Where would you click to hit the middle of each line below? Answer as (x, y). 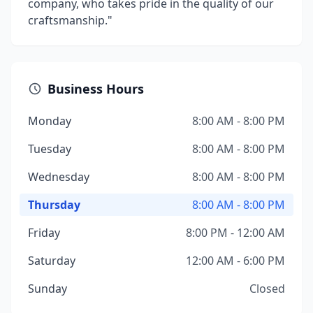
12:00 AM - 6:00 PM (235, 261)
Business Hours (96, 89)
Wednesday (59, 177)
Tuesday (50, 149)
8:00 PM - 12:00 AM (235, 233)
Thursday (54, 205)
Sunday (48, 289)
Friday (44, 233)
